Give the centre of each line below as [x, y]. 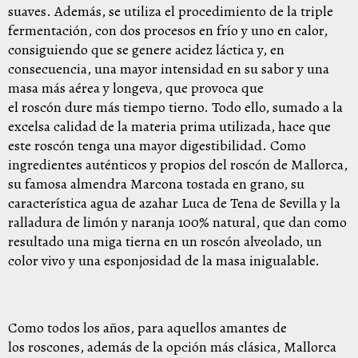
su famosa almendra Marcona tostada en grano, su [156, 184]
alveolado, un [281, 241]
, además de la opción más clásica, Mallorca [208, 347]
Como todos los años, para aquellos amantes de [147, 328]
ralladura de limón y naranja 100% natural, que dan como [177, 222]
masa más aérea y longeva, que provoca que [136, 88]
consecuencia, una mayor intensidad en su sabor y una [169, 69]
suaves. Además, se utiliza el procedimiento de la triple [171, 11]
